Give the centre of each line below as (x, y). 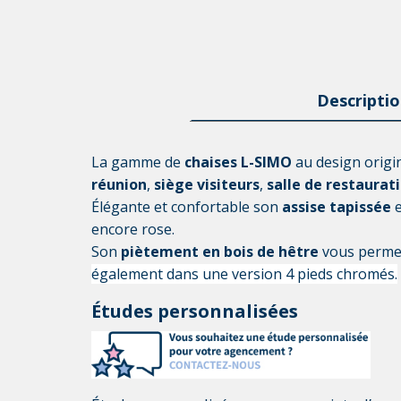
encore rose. (135, 229)
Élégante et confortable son (187, 207)
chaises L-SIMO (238, 162)
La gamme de (138, 162)
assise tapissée (337, 207)
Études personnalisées (195, 311)
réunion (119, 184)
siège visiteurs (205, 184)
